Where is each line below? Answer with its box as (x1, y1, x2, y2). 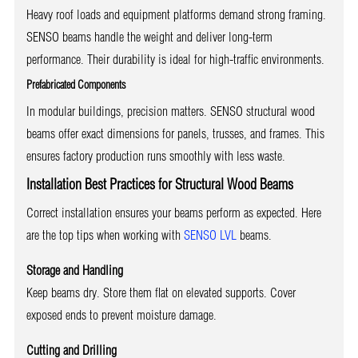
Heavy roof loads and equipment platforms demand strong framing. (26, 6, 326, 23)
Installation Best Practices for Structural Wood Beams (26, 175, 293, 194)
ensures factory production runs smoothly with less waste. (26, 148, 285, 165)
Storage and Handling (26, 262, 123, 279)
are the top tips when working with (26, 227, 184, 244)
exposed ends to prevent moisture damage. (26, 307, 217, 324)
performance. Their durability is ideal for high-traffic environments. (26, 51, 324, 68)
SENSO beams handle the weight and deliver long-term (26, 29, 272, 46)
